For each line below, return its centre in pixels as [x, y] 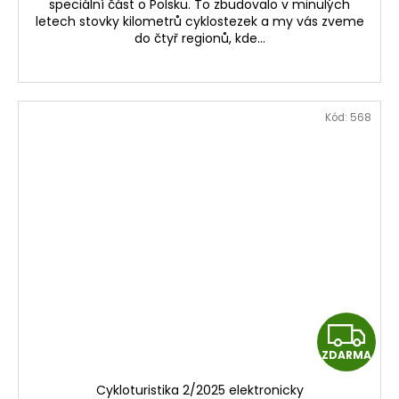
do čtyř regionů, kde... [199, 39]
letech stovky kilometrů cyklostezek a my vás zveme [199, 22]
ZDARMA [346, 355]
